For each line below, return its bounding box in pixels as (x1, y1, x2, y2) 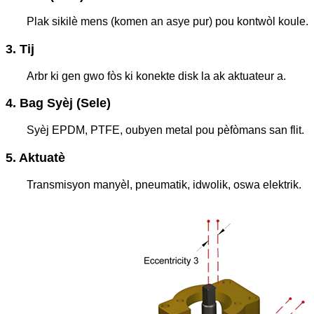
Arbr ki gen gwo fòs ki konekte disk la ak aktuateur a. (27, 69, 286, 82)
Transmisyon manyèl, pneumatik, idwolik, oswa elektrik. (27, 178, 301, 191)
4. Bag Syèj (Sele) (6, 96, 111, 111)
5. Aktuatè (6, 150, 65, 165)
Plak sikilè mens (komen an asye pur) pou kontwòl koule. (27, 15, 308, 28)
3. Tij (6, 42, 34, 57)
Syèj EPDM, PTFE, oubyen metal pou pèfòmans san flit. (27, 124, 304, 137)
